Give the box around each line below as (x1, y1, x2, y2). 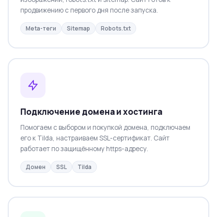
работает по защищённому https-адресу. (20, 144, 148, 153)
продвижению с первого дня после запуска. (20, 5, 158, 15)
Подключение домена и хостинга (20, 106, 162, 117)
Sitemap (66, 24, 90, 32)
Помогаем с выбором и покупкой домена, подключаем (20, 123, 190, 132)
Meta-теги (25, 24, 56, 32)
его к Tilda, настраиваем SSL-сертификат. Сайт (20, 133, 170, 142)
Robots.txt (100, 24, 131, 32)
